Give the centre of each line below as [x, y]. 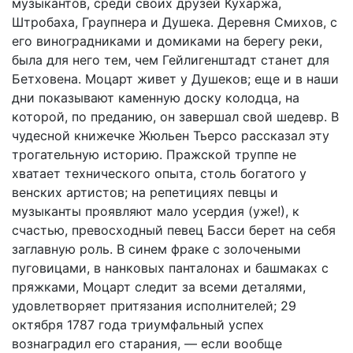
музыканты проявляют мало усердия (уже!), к [156, 211]
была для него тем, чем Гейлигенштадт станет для [171, 60]
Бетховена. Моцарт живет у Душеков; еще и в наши [175, 79]
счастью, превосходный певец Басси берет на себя [174, 230]
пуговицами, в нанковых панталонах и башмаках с [170, 268]
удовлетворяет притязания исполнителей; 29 [154, 306]
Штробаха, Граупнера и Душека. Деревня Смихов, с [175, 22]
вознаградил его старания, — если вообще [147, 344]
